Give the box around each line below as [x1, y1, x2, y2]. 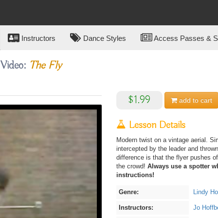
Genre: [119, 188, 139, 196]
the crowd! [116, 163, 147, 170]
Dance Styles [81, 34, 126, 42]
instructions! [116, 171, 154, 179]
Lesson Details [126, 119, 185, 132]
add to [179, 96, 199, 104]
